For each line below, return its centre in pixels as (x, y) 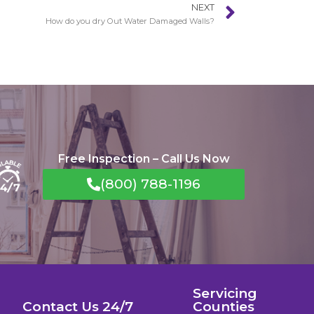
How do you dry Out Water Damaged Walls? (130, 21)
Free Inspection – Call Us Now (144, 158)
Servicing (225, 294)
